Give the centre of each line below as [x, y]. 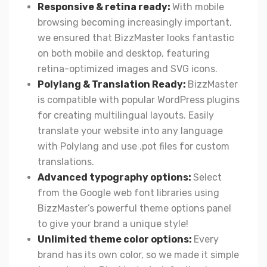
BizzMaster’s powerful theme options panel [134, 208]
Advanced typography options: [115, 177]
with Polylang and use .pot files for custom [133, 146]
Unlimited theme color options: [116, 239]
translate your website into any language [130, 131]
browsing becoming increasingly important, [135, 22]
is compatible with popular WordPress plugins [139, 100]
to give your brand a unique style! [113, 223]
